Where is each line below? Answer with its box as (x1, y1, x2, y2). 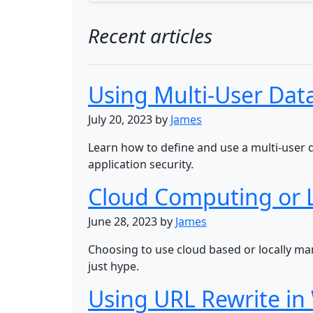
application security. (88, 156, 194, 172)
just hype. (88, 259, 139, 274)
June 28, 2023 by (88, 214, 175, 229)
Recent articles (88, 22, 212, 49)
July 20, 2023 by (88, 112, 170, 127)
